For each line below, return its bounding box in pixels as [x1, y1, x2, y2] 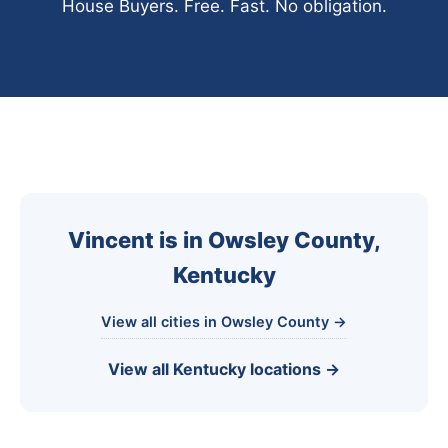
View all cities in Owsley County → [101, 313, 347, 331]
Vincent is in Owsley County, [67, 227, 381, 253]
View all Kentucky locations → [108, 359, 340, 379]
